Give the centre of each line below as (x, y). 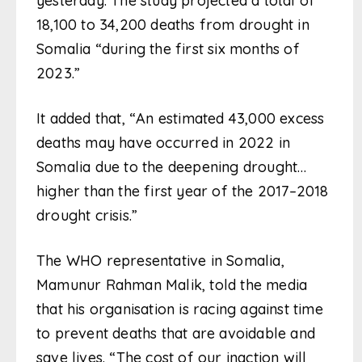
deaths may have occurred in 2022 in (164, 143)
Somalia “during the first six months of (168, 49)
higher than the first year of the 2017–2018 (183, 192)
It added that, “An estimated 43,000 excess (181, 119)
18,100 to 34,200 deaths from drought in (173, 25)
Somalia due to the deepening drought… (172, 167)
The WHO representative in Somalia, (160, 261)
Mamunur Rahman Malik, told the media (172, 285)
